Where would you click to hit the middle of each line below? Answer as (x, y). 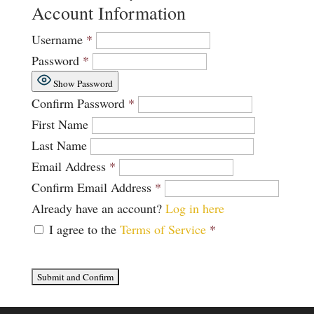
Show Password (83, 83)
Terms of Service (163, 229)
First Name (60, 124)
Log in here (194, 208)
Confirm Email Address (91, 187)
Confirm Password (78, 103)
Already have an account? (98, 208)
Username (57, 39)
